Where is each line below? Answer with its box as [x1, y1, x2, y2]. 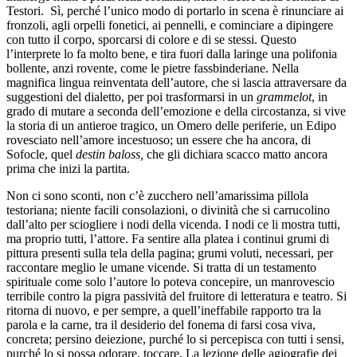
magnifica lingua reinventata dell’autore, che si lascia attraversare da [6, 75, 347, 89]
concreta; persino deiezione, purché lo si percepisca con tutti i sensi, [6, 331, 344, 346]
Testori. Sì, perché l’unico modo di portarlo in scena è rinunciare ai [6, 3, 343, 18]
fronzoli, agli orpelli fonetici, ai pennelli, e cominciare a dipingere [6, 18, 333, 32]
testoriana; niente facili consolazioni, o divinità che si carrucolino [6, 202, 330, 217]
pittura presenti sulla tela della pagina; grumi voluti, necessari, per [6, 245, 333, 260]
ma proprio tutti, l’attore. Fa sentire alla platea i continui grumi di [6, 231, 329, 245]
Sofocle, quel [6, 147, 76, 161]
